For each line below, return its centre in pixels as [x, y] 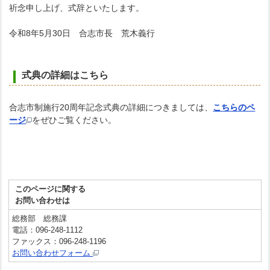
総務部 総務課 [40, 218]
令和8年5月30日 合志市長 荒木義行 [82, 33]
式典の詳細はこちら [65, 75]
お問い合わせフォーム [53, 253]
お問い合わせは [43, 200]
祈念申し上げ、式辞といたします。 [77, 8]
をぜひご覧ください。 [74, 120]
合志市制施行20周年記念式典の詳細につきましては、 [111, 107]
